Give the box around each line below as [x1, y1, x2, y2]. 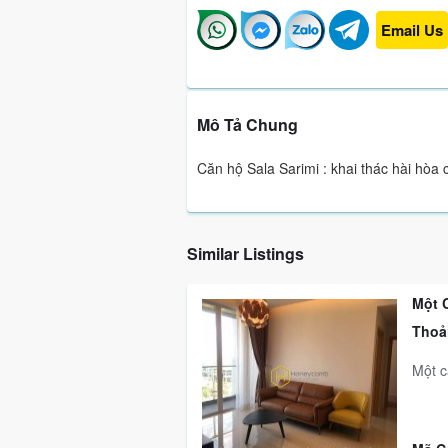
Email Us [381, 19, 443, 41]
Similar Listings [187, 242, 304, 265]
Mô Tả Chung [197, 113, 298, 136]
